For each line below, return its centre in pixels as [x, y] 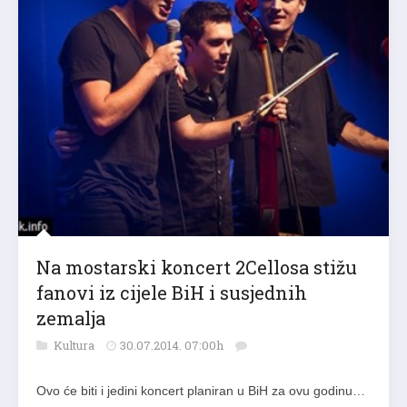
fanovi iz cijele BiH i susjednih [172, 292]
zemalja [71, 318]
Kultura [75, 345]
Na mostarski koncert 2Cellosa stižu [197, 267]
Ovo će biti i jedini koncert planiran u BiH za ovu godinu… [201, 390]
